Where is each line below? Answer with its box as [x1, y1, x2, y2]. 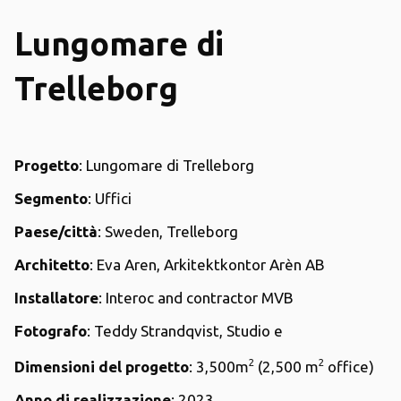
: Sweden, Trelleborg [98, 222, 238, 240]
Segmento [14, 189, 88, 207]
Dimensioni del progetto [14, 357, 189, 375]
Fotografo [14, 321, 87, 339]
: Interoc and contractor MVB [98, 288, 294, 306]
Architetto [14, 255, 90, 273]
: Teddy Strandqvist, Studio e [87, 321, 283, 339]
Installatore [14, 288, 98, 306]
